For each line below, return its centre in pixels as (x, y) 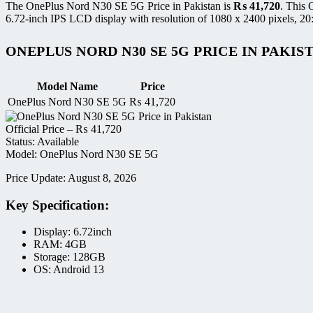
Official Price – (41, 129)
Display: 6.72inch (73, 232)
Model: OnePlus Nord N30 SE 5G (82, 154)
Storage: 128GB (70, 257)
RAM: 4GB (60, 245)
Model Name (67, 86)
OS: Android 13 (69, 270)
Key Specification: (57, 205)
